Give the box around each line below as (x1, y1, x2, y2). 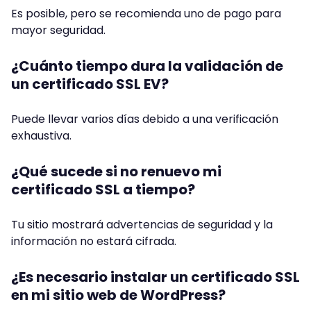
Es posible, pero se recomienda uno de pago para (11, 6, 281, 22)
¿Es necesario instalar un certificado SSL (11, 267, 300, 287)
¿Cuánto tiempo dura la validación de (11, 56, 283, 76)
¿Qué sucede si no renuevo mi (11, 162, 221, 182)
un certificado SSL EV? (11, 74, 169, 94)
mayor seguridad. (11, 22, 106, 39)
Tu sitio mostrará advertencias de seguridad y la (11, 217, 273, 233)
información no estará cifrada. (11, 233, 176, 250)
